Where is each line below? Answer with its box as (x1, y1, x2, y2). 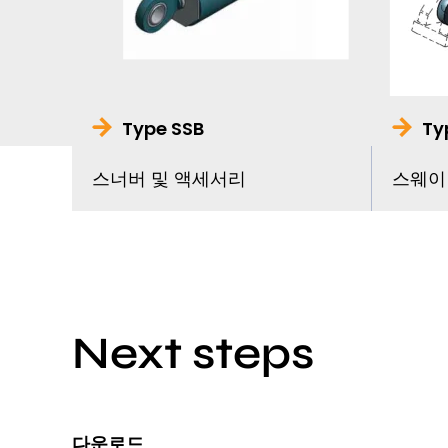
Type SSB (122, 115, 204, 141)
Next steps (72, 325, 314, 380)
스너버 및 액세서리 (92, 165, 246, 191)
